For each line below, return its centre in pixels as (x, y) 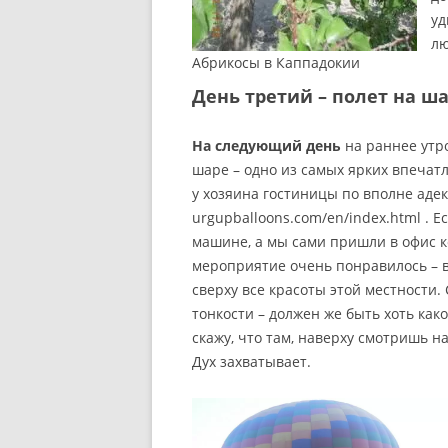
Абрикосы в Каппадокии (276, 63)
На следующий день (266, 146)
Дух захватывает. (251, 362)
